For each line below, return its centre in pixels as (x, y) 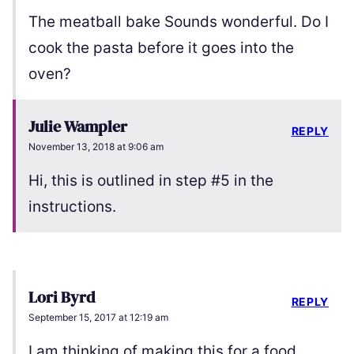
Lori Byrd (62, 298)
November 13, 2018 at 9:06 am (96, 147)
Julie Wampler (78, 127)
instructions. (72, 207)
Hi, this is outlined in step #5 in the (151, 181)
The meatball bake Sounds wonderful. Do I (179, 22)
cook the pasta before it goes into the (161, 48)
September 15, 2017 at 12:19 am (98, 318)
